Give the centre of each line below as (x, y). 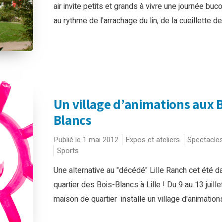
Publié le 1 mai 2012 (86, 139)
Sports (68, 150)
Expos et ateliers (152, 139)
